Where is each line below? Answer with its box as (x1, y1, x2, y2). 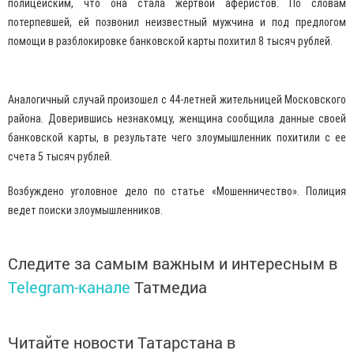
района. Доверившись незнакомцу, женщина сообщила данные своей (8, 112, 346, 125)
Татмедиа (134, 277, 207, 297)
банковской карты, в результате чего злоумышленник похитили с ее (8, 131, 346, 144)
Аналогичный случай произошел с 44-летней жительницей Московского (8, 93, 346, 106)
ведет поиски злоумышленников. (8, 204, 163, 217)
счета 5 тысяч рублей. (8, 150, 112, 163)
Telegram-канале (8, 277, 130, 297)
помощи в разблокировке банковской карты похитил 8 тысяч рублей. (8, 35, 333, 47)
